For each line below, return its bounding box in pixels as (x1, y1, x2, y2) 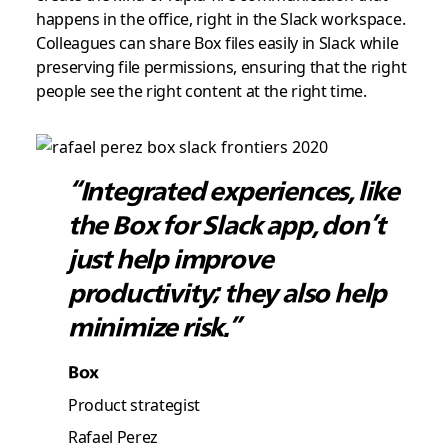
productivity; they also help (67, 278, 387, 308)
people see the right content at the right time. (35, 78, 367, 102)
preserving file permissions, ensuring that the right (35, 54, 407, 78)
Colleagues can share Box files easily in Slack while (35, 30, 399, 54)
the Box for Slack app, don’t (67, 210, 386, 240)
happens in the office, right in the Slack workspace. (35, 6, 406, 30)
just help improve (67, 244, 273, 274)
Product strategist (67, 392, 201, 416)
